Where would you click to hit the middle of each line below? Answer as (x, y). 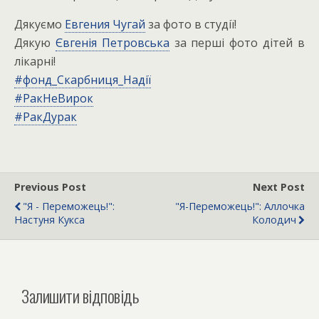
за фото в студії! (191, 24)
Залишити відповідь (80, 295)
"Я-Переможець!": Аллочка (240, 206)
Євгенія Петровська (112, 43)
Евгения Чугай (105, 24)
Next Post (279, 187)
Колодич (274, 220)
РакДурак (50, 117)
